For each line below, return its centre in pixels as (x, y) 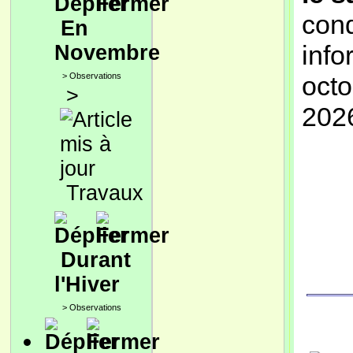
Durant (96, 260)
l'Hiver (87, 284)
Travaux (105, 193)
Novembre (107, 53)
